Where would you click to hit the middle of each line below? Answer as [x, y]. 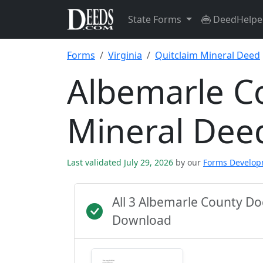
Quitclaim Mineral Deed [208, 55]
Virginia [125, 55]
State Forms [156, 19]
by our [188, 162]
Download [142, 220]
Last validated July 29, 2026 [121, 162]
